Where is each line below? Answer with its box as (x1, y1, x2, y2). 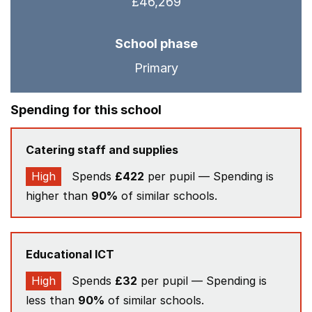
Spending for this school (10, 102, 162, 117)
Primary (134, 61, 178, 75)
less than (26, 293, 78, 307)
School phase (114, 36, 198, 51)
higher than (26, 189, 91, 203)
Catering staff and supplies (26, 143, 178, 157)
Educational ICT (26, 247, 114, 261)
